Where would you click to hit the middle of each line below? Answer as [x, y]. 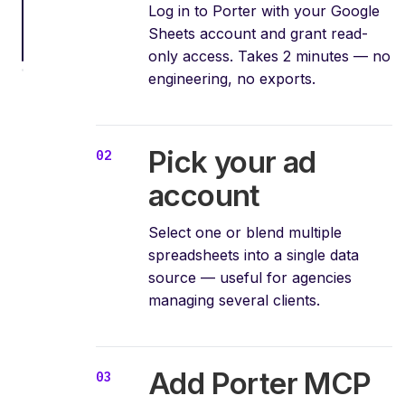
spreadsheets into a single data [254, 254]
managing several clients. [234, 300]
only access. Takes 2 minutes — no [269, 56]
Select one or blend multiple [245, 232]
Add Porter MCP [260, 383]
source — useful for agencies [250, 277]
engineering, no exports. [232, 78]
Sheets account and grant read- [258, 33]
